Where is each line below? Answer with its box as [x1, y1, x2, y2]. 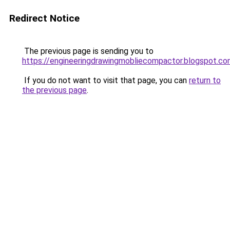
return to [189, 75, 221, 85]
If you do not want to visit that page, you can [22, 75, 189, 85]
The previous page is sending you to [22, 46, 154, 56]
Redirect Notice [9, 12, 80, 24]
